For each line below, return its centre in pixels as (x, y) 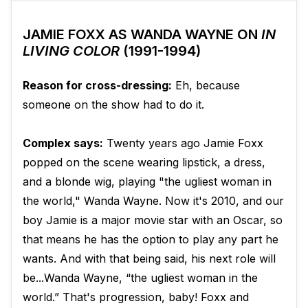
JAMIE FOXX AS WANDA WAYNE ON (142, 35)
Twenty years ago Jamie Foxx (183, 143)
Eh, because (206, 86)
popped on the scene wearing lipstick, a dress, (144, 163)
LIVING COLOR (71, 51)
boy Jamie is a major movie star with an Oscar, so (153, 220)
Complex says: (63, 143)
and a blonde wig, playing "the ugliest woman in (147, 182)
